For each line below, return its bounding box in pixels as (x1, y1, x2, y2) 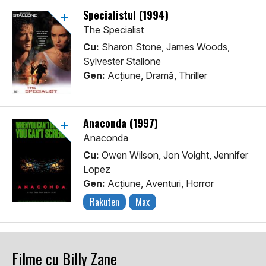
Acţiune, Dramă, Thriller (105, 69, 207, 82)
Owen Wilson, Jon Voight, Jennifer (99, 149, 248, 161)
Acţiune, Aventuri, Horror (105, 178, 214, 190)
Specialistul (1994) (83, 7, 169, 23)
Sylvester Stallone (83, 55, 161, 68)
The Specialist (83, 24, 144, 36)
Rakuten (90, 195, 119, 210)
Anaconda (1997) (83, 115, 158, 131)
